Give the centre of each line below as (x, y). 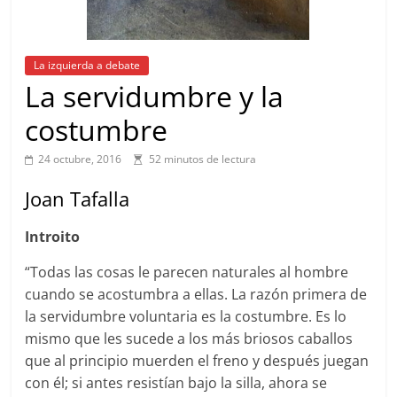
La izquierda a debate (87, 65)
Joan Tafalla (78, 198)
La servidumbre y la (155, 96)
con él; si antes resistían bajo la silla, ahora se (176, 383)
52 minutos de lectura (203, 159)
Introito (53, 237)
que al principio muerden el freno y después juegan (197, 361)
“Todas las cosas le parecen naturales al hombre (187, 272)
